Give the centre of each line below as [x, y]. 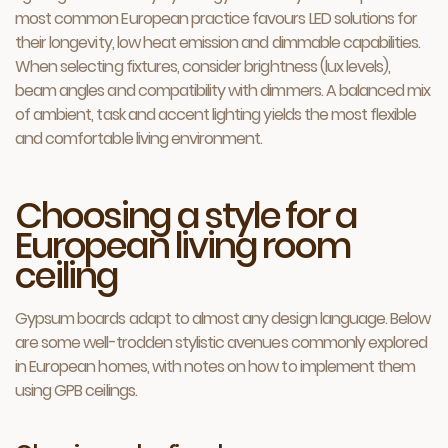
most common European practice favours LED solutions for [216, 18]
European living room [183, 245]
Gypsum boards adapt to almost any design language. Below [223, 318]
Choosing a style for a [186, 215]
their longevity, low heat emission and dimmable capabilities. [218, 42]
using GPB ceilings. [76, 390]
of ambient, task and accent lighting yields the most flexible [216, 114]
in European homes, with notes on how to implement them [215, 366]
